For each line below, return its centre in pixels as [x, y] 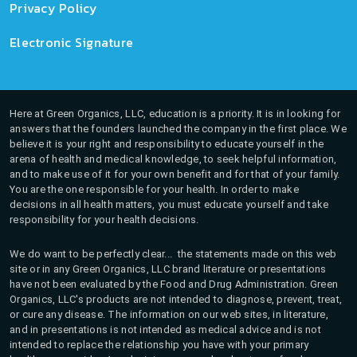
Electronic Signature [72, 42]
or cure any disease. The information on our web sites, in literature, [169, 314]
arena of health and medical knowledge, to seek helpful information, [173, 159]
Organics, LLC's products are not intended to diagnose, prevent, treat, [176, 299]
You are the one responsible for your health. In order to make [154, 189]
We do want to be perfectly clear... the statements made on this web [173, 253]
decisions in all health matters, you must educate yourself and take [169, 204]
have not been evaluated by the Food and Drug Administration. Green [174, 284]
